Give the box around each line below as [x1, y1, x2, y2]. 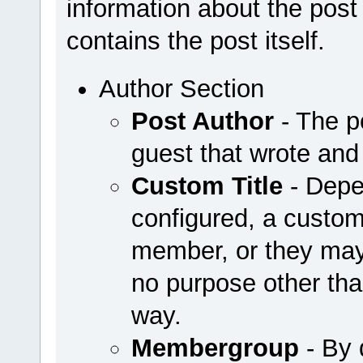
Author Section [98, 74, 264, 103]
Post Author [130, 106, 274, 135]
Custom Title [130, 171, 283, 200]
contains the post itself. [66, 26, 325, 55]
